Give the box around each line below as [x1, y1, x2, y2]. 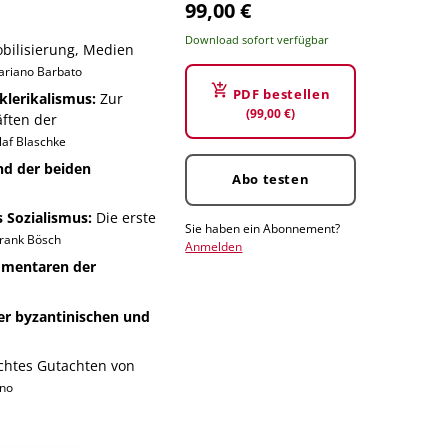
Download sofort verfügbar [185, 31, 330, 47]
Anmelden [185, 237, 243, 255]
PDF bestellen [232, 84, 331, 103]
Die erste [91, 208, 156, 228]
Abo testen [231, 170, 310, 189]
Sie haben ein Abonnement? [185, 219, 341, 237]
